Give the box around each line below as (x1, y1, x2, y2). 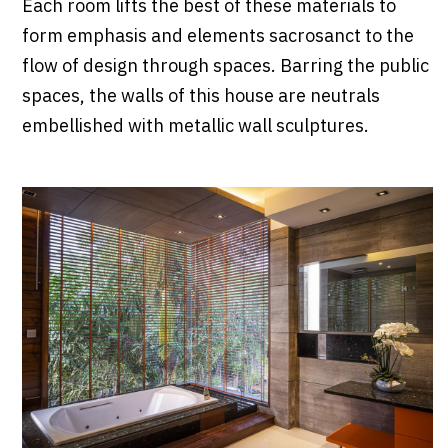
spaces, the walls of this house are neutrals (21, 82, 380, 113)
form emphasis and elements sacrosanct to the (21, 22, 414, 53)
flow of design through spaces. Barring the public (21, 52, 429, 83)
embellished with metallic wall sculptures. (21, 112, 369, 143)
